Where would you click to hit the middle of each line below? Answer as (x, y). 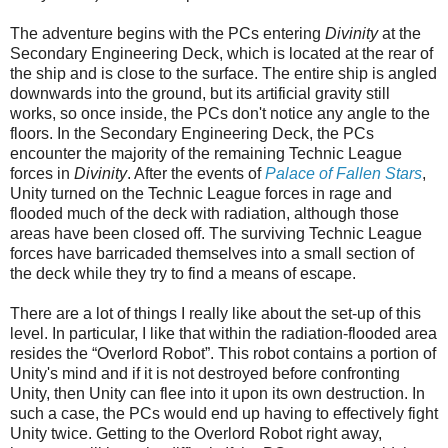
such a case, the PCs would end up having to (171, 413)
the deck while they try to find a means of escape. (183, 273)
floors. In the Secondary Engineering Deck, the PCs (192, 133)
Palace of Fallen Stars (343, 173)
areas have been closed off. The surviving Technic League (216, 233)
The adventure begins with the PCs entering (167, 33)
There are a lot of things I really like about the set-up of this (215, 313)
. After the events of (196, 173)
